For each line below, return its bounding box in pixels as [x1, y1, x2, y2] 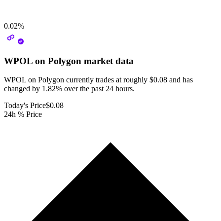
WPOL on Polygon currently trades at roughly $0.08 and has [4, 75, 193, 84]
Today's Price [4, 101, 46, 110]
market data [81, 55, 134, 66]
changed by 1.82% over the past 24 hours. [4, 84, 135, 93]
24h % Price [4, 110, 42, 119]
